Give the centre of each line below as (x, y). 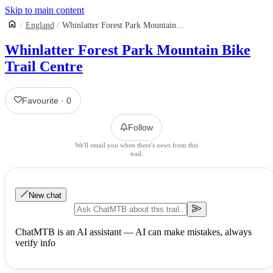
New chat (45, 195)
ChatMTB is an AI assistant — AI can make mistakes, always (133, 232)
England (40, 25)
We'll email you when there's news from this (136, 145)
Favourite (41, 100)
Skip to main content (44, 10)
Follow (140, 127)
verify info (35, 243)
